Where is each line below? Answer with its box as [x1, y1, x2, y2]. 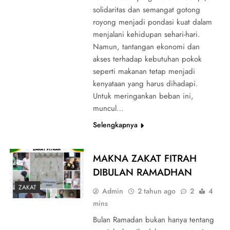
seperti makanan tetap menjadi [92, 65, 195, 77]
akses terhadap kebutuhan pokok [92, 53, 202, 65]
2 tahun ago [137, 185, 176, 196]
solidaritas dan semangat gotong [92, 4, 200, 15]
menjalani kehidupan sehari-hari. [92, 28, 200, 40]
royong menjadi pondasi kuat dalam [92, 16, 212, 28]
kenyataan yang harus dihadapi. [92, 78, 198, 89]
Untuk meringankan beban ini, [92, 90, 194, 102]
